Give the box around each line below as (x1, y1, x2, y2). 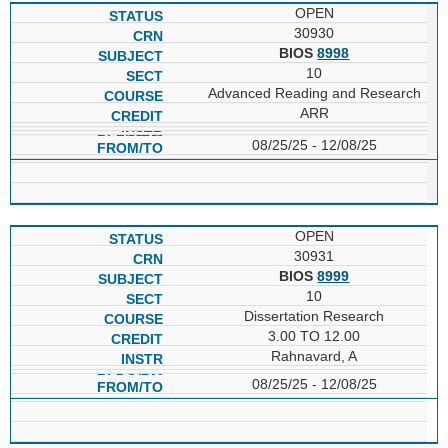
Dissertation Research (244, 307, 385, 324)
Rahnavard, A (271, 347, 358, 364)
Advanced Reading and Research (207, 84, 421, 101)
